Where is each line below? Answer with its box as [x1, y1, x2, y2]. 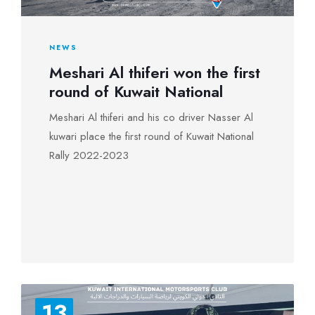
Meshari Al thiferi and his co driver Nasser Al [49, 110, 253, 125]
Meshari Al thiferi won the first [49, 61, 260, 84]
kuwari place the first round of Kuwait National [49, 129, 254, 144]
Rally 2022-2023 [49, 148, 129, 163]
